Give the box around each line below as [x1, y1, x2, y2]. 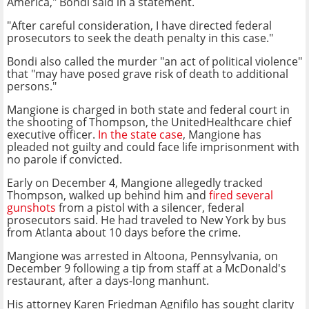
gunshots [7, 199, 59, 215]
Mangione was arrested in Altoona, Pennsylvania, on [7, 248, 278, 263]
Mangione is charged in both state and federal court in [7, 101, 290, 117]
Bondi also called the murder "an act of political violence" [7, 53, 302, 69]
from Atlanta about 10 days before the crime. [7, 224, 241, 240]
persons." [7, 78, 57, 94]
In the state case [98, 126, 183, 142]
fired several [209, 187, 273, 203]
